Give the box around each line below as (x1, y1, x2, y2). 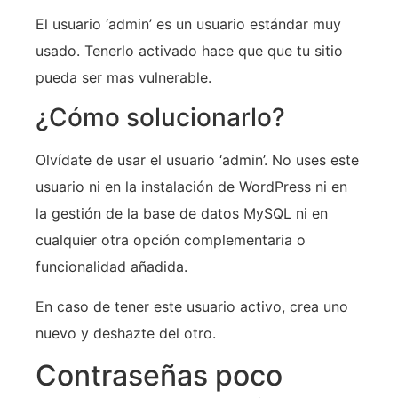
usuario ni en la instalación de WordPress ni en (36, 178, 347, 196)
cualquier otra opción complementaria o (36, 231, 306, 250)
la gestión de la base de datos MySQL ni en (36, 204, 328, 223)
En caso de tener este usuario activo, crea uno (36, 297, 348, 315)
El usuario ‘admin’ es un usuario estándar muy (36, 14, 341, 33)
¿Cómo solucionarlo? (36, 102, 285, 133)
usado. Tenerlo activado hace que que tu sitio (36, 41, 343, 60)
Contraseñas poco (36, 358, 283, 394)
